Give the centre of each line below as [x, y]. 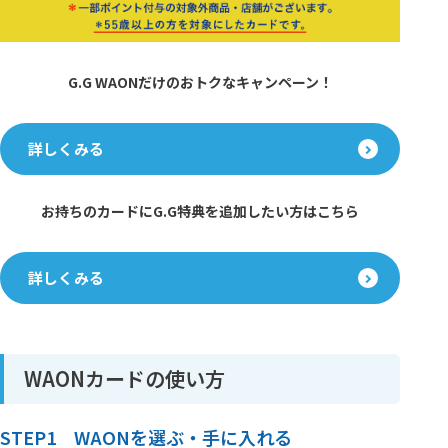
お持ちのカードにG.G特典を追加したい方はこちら [200, 210]
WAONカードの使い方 [124, 378]
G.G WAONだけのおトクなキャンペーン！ [200, 81]
